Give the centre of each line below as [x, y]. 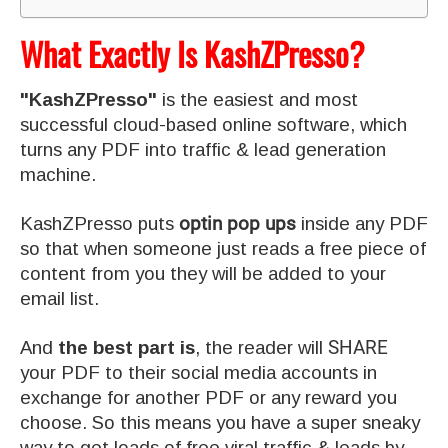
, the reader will [261, 347]
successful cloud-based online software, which [213, 124]
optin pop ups [237, 223]
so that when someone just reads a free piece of [223, 248]
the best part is [126, 347]
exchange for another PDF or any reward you [208, 397]
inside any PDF [362, 223]
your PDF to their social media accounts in [198, 372]
